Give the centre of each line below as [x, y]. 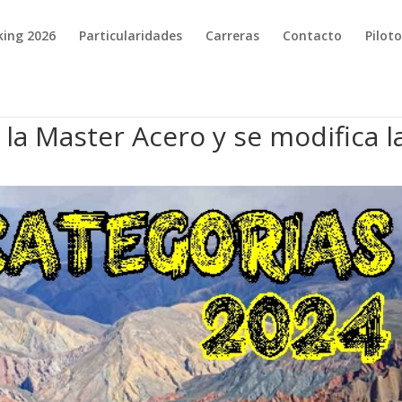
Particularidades [131, 35]
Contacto [313, 35]
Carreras [233, 35]
